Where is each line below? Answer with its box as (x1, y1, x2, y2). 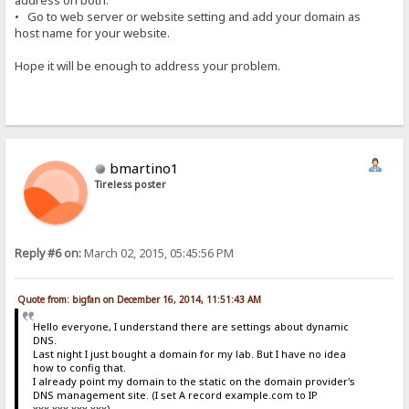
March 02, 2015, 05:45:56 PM (81, 245, 235, 261)
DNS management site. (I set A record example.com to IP (32, 388, 318, 403)
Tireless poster (95, 177, 167, 191)
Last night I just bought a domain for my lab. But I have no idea (32, 347, 346, 362)
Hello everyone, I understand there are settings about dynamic (32, 320, 349, 334)
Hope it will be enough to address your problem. (15, 58, 281, 75)
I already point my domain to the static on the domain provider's (32, 374, 355, 389)
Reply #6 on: (15, 245, 82, 261)
